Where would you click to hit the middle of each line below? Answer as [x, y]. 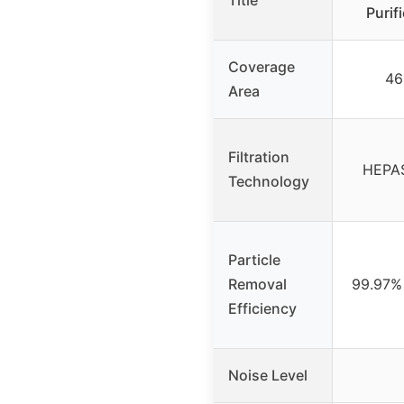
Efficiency [262, 309]
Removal [257, 285]
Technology [269, 182]
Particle [254, 260]
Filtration [259, 157]
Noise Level [268, 376]
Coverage [262, 67]
